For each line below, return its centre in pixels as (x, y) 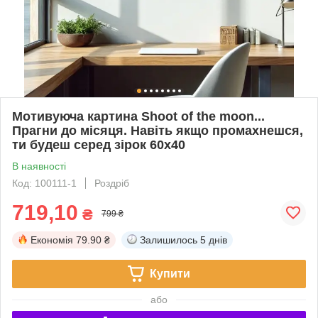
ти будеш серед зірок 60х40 (99, 144)
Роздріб (112, 183)
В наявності (39, 166)
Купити (170, 273)
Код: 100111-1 (44, 183)
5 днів (214, 240)
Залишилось (169, 240)
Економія (52, 240)
